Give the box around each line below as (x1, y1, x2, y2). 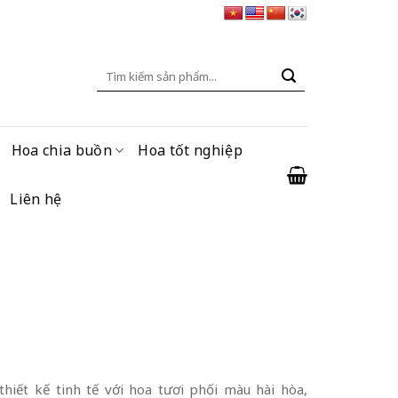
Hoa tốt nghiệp (138, 140, 243, 160)
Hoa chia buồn (11, 140, 112, 160)
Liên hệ (10, 189, 62, 209)
